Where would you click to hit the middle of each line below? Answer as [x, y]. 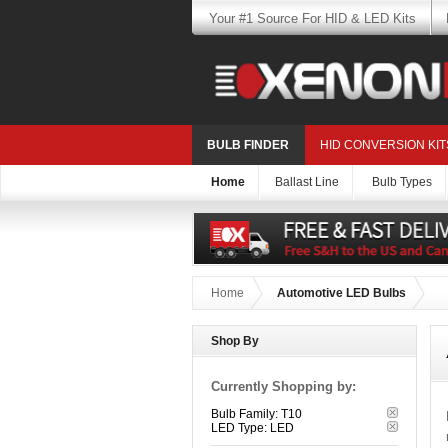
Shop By [235, 341]
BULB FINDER [248, 145]
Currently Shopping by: [283, 387]
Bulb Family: [244, 414]
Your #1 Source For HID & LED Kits [312, 18]
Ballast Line [307, 182]
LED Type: [239, 428]
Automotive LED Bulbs [341, 293]
